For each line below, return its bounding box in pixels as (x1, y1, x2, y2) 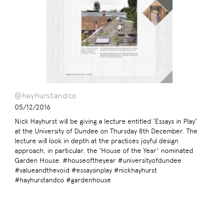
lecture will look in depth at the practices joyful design (15, 137, 178, 145)
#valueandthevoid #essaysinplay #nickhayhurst (15, 166, 157, 175)
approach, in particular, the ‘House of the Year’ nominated (15, 147, 193, 155)
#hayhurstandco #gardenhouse (15, 176, 111, 184)
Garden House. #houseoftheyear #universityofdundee (15, 156, 181, 165)
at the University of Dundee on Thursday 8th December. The (15, 127, 197, 135)
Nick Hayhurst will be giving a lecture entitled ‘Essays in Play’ (15, 117, 197, 126)
